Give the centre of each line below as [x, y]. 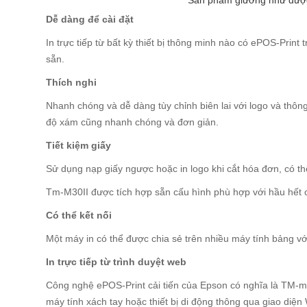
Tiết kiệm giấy [79, 145]
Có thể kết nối [79, 215]
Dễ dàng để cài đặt [90, 19]
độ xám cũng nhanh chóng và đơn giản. [133, 122]
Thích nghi [72, 82]
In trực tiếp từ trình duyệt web [116, 262]
